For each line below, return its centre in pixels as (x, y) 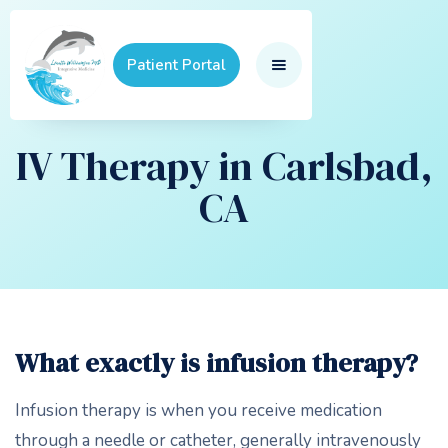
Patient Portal (176, 65)
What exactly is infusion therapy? (216, 363)
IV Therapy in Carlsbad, (224, 166)
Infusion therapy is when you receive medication (198, 410)
